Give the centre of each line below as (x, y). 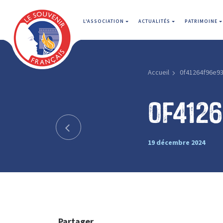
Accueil (158, 72)
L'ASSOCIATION (104, 21)
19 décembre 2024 (176, 142)
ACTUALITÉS (155, 21)
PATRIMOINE (202, 21)
